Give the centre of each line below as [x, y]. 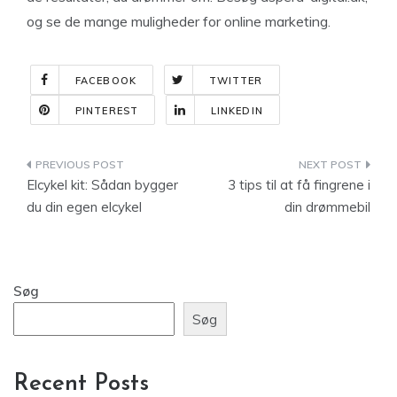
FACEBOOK [106, 81]
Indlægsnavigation [125, 168]
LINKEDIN [237, 111]
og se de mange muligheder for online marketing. [179, 21]
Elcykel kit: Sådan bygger [102, 185]
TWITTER [236, 81]
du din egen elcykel [84, 207]
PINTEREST [107, 111]
